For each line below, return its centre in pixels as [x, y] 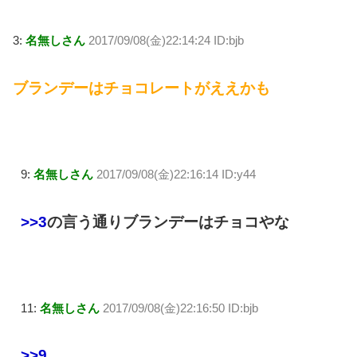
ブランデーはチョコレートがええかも [141, 88]
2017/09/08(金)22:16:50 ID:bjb [180, 308]
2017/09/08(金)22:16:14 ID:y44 [176, 174]
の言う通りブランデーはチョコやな [168, 222]
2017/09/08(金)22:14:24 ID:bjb [166, 41]
